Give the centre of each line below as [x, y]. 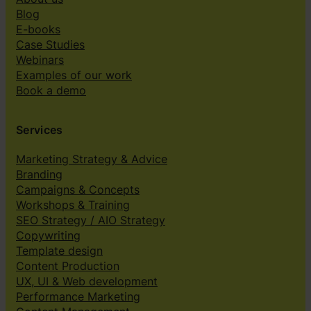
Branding [39, 175]
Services [40, 129]
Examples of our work [74, 75]
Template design [59, 251]
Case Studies [50, 44]
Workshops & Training [73, 205]
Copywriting [48, 236]
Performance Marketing [78, 297]
